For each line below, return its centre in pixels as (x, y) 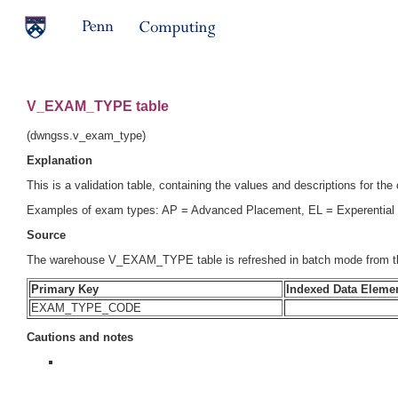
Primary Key (65, 290)
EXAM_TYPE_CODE (86, 308)
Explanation (60, 161)
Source (46, 235)
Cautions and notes (80, 338)
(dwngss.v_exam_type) (86, 136)
